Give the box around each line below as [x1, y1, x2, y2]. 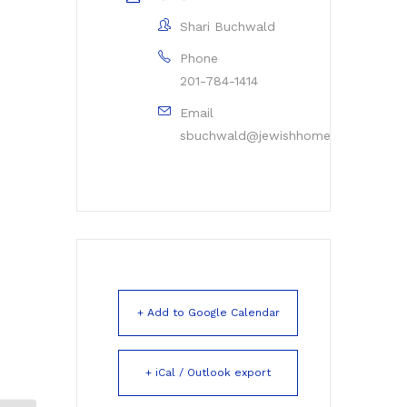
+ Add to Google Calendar [136, 305, 280, 319]
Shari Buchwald [180, 18, 275, 34]
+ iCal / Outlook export [145, 365, 271, 379]
